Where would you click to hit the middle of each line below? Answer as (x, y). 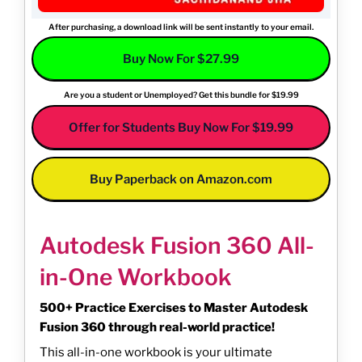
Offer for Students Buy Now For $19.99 (181, 127)
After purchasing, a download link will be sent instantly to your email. (181, 26)
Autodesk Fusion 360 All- (177, 246)
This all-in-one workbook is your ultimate (156, 352)
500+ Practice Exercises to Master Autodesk (174, 308)
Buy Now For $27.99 (181, 59)
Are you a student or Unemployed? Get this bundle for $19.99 (181, 95)
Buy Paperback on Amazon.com (181, 180)
